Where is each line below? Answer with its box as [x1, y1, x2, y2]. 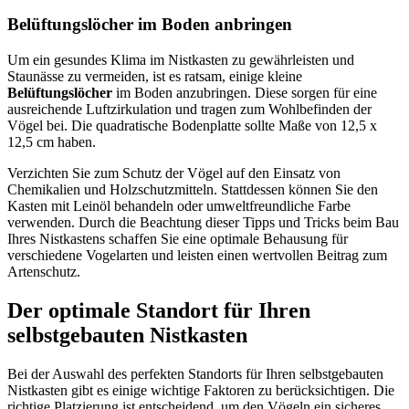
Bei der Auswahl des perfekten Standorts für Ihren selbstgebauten [7, 365, 383, 382]
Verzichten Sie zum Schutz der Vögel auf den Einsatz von [7, 164, 341, 181]
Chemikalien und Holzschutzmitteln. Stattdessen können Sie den [7, 181, 378, 197]
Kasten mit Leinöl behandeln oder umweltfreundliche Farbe [7, 197, 351, 214]
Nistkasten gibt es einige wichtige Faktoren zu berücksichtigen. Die [7, 382, 394, 398]
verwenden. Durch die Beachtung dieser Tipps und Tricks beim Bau [7, 214, 399, 230]
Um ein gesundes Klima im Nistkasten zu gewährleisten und [7, 51, 354, 68]
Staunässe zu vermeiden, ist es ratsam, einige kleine [7, 68, 302, 84]
